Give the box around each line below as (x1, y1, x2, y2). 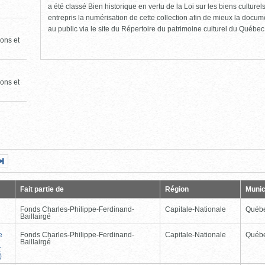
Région (165, 185, 189, 193)
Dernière (34, 156, 63, 165)
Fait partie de (20, 185, 64, 193)
